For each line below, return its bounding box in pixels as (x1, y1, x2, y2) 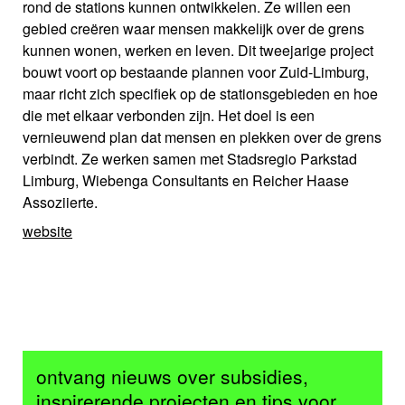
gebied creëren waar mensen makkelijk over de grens (23, 18, 364, 40)
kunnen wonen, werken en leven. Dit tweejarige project (23, 40, 373, 61)
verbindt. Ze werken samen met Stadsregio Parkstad (23, 148, 357, 170)
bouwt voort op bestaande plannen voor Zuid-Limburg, (23, 61, 369, 83)
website (23, 221, 72, 242)
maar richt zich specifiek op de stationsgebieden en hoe (23, 83, 378, 105)
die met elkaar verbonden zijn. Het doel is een (23, 105, 315, 127)
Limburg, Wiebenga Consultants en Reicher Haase (23, 170, 349, 192)
